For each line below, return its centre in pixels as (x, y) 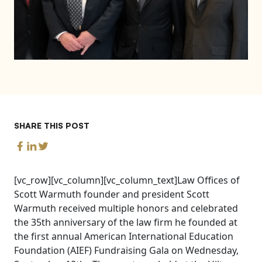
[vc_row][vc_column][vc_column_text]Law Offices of (127, 180)
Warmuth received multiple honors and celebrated (126, 208)
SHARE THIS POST (52, 125)
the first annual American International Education (124, 236)
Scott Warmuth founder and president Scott (112, 194)
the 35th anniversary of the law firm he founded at (126, 222)
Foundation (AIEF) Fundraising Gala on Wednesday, (126, 250)
